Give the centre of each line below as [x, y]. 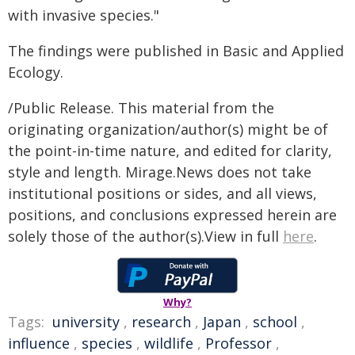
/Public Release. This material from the [141, 108]
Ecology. [36, 72]
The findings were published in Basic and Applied [176, 51]
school [275, 322]
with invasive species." [84, 15]
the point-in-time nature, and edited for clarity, [170, 151]
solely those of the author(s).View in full [145, 236]
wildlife [169, 343]
